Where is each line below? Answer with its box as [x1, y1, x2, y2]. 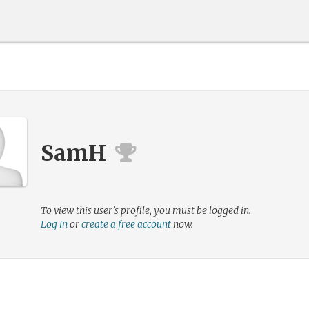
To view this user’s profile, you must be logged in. [41, 204, 251, 217]
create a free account [81, 218, 171, 230]
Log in [41, 218, 68, 230]
